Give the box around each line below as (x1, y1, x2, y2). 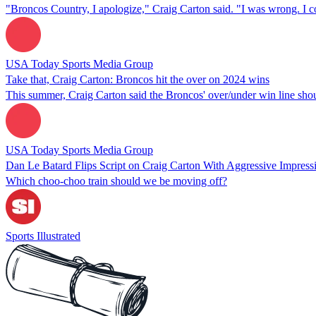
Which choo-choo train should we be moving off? (6, 174, 227, 187)
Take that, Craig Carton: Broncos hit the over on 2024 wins (6, 73, 269, 85)
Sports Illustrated (6, 229, 80, 242)
